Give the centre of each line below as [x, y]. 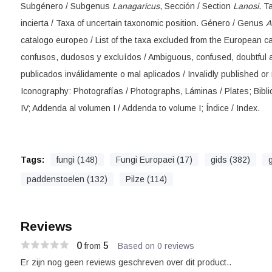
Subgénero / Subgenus [66, 6]
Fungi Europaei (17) [154, 160]
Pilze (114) [146, 179]
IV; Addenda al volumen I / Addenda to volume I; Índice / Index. [140, 108]
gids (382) [230, 160]
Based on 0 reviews [156, 246]
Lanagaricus [136, 6]
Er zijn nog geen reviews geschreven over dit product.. [126, 262]
